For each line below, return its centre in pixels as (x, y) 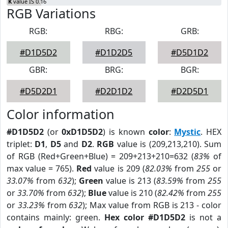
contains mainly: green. (55, 217)
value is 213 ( (130, 181)
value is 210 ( (132, 193)
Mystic (188, 132)
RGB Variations (51, 13)
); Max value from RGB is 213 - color (152, 205)
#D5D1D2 (190, 52)
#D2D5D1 (190, 91)
